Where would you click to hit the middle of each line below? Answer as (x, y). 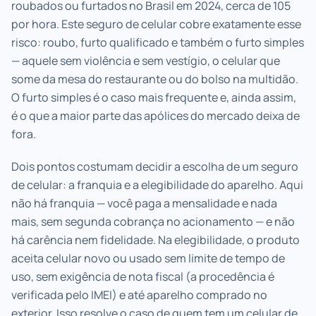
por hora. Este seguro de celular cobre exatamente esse (156, 24)
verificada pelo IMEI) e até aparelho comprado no (139, 294)
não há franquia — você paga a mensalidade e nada (144, 203)
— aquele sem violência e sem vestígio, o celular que (146, 60)
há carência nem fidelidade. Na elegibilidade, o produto (156, 239)
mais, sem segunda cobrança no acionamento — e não (153, 221)
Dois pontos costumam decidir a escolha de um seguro (155, 166)
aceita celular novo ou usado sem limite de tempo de (148, 258)
